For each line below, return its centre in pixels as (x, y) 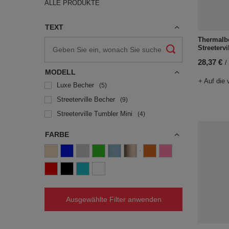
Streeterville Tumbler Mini (95, 114)
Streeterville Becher (86, 99)
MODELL (60, 72)
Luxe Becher (75, 85)
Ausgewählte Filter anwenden (113, 199)
